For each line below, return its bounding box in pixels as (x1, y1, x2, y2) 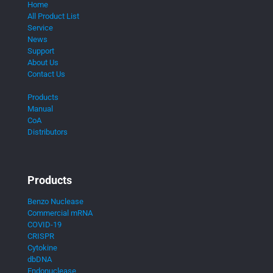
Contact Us (27, 69, 65, 79)
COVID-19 (27, 220, 62, 230)
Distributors (27, 127, 68, 137)
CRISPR (27, 232, 54, 241)
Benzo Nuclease (27, 197, 83, 207)
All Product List (27, 12, 79, 21)
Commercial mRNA (27, 208, 93, 218)
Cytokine (27, 243, 57, 253)
